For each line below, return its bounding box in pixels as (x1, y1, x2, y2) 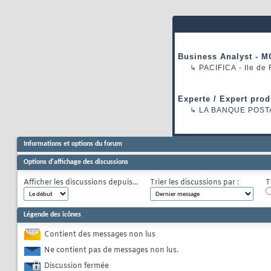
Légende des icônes (24, 211, 81, 219)
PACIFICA (199, 64, 237, 73)
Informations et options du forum (24, 140, 122, 148)
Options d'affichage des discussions (24, 158, 128, 166)
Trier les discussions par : (150, 178, 239, 188)
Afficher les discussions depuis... (24, 178, 138, 188)
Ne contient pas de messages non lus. (44, 246, 178, 256)
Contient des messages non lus (44, 230, 155, 240)
